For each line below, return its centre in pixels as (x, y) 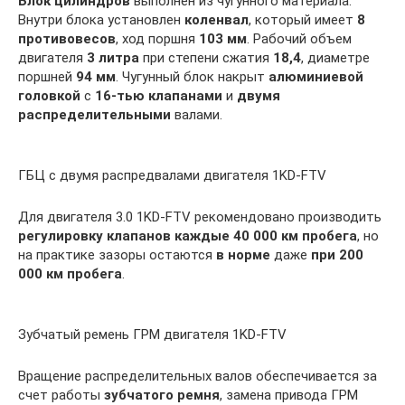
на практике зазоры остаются (117, 255)
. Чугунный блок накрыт (192, 77)
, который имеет (303, 20)
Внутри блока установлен (101, 20)
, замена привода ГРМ (289, 395)
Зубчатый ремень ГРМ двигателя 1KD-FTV (152, 334)
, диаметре (335, 58)
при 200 (337, 255)
